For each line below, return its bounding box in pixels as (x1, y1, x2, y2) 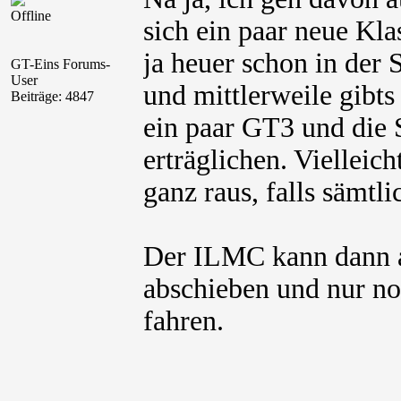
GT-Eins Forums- (11, 56, 110, 72)
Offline (11, 8, 51, 23)
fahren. (143, 305, 224, 337)
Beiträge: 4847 (11, 89, 94, 104)
